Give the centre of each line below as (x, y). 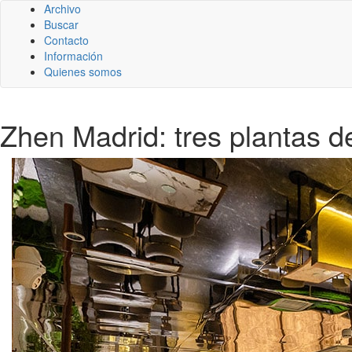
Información (73, 56)
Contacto (66, 40)
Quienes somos (83, 71)
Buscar (61, 24)
